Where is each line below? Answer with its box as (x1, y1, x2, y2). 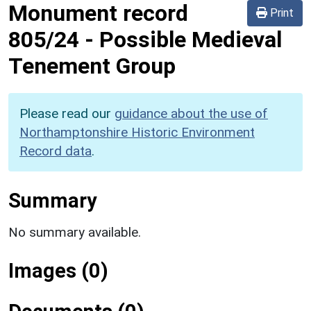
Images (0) (8, 258, 108, 283)
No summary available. (8, 224, 141, 240)
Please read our (19, 105, 115, 121)
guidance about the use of (115, 105, 268, 121)
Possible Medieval (99, 26, 282, 53)
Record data (19, 142, 92, 159)
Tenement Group (8, 52, 176, 79)
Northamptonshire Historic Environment (19, 124, 255, 140)
